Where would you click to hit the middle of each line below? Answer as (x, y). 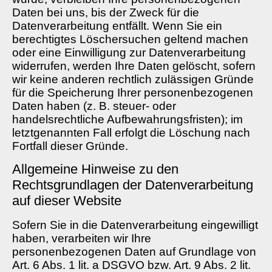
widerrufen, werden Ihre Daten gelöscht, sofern (134, 66)
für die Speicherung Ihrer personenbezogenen (133, 92)
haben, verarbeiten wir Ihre (82, 239)
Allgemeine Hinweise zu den (95, 169)
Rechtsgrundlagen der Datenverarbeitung (133, 185)
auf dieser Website (67, 201)
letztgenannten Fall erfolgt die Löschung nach (131, 132)
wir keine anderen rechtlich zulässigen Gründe (133, 79)
